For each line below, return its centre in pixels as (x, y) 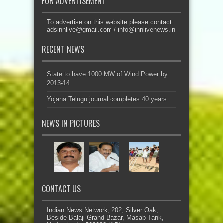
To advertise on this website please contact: (110, 22)
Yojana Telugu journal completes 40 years (107, 99)
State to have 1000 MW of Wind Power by (107, 74)
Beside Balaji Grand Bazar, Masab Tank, (105, 217)
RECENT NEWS (63, 49)
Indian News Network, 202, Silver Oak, (103, 210)
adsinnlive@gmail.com (79, 29)
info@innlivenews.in (147, 29)
